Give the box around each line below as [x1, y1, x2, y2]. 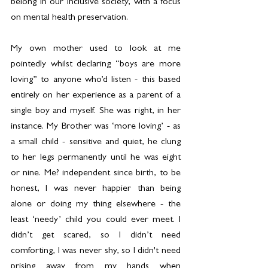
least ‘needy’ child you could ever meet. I [11, 215, 181, 226]
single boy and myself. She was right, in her [11, 106, 181, 117]
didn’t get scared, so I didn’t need [11, 231, 181, 241]
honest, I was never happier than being [11, 184, 181, 194]
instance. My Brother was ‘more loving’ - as [11, 122, 181, 132]
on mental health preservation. [11, 13, 128, 23]
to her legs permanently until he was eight [11, 153, 181, 163]
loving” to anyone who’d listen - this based [11, 75, 181, 86]
